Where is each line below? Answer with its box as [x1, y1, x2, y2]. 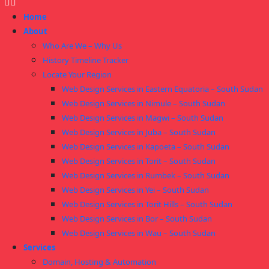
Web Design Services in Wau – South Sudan [62, 228, 216, 238]
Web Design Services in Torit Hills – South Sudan [62, 199, 232, 210]
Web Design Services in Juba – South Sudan [62, 127, 216, 138]
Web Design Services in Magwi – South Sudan [62, 112, 223, 123]
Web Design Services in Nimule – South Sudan [62, 98, 225, 109]
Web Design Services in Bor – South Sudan [62, 213, 212, 224]
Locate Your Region [43, 69, 112, 80]
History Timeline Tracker [43, 55, 128, 65]
